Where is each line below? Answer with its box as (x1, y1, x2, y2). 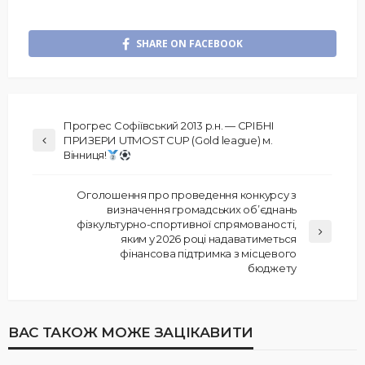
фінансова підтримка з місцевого (120, 247, 297, 261)
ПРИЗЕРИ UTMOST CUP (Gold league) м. (64, 134, 273, 147)
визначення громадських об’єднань (107, 203, 297, 217)
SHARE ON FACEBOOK (136, 37, 243, 51)
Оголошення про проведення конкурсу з (77, 188, 297, 202)
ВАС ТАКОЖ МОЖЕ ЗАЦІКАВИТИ (8, 323, 253, 341)
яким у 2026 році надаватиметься (121, 232, 297, 246)
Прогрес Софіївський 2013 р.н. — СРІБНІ (64, 119, 275, 133)
